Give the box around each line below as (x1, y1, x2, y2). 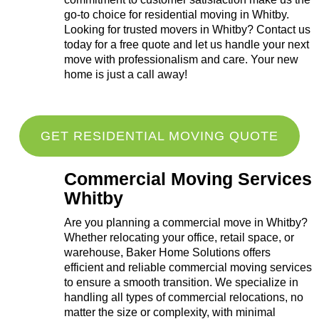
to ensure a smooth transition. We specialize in (64, 276, 298, 289)
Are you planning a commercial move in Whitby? (64, 216, 308, 229)
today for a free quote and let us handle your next (64, 38, 309, 51)
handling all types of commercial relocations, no (64, 291, 303, 304)
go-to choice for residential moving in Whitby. (64, 8, 289, 21)
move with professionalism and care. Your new (64, 53, 298, 66)
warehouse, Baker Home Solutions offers (64, 246, 271, 259)
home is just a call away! (64, 68, 187, 80)
